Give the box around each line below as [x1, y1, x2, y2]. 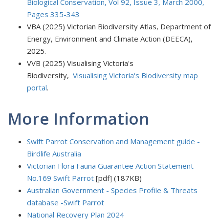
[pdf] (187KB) [94, 173, 142, 183]
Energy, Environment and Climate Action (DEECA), [27, 33, 193, 44]
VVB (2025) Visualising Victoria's [27, 58, 133, 68]
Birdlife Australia [27, 148, 81, 158]
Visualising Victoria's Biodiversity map [73, 70, 198, 80]
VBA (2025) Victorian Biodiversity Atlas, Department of [27, 21, 211, 31]
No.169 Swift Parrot [27, 173, 94, 183]
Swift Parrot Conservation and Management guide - [27, 136, 200, 146]
